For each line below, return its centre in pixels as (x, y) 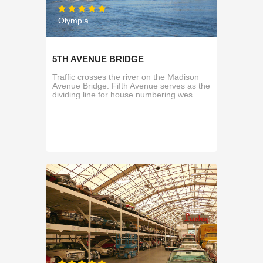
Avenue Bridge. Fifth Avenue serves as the (131, 85)
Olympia (73, 21)
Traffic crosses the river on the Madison (126, 77)
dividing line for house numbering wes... (126, 94)
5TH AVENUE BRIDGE (98, 59)
